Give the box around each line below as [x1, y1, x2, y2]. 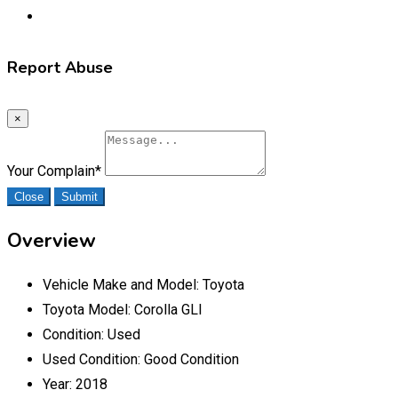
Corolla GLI [134, 300, 203, 318]
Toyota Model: [43, 300, 134, 318]
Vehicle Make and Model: [43, 275, 203, 293]
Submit [61, 189, 98, 203]
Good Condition [144, 350, 239, 368]
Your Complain [7, 162, 95, 179]
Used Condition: [43, 350, 144, 368]
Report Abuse [7, 56, 113, 78]
